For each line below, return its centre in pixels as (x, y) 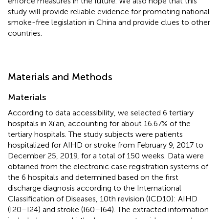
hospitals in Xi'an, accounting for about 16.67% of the (99, 123)
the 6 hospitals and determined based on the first (93, 177)
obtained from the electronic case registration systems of (108, 166)
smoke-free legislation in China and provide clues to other (109, 22)
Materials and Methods (60, 77)
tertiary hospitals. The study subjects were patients (95, 134)
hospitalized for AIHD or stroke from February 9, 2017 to (106, 145)
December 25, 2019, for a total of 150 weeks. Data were (106, 155)
